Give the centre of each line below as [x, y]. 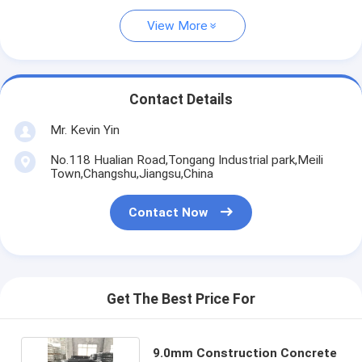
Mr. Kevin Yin [84, 130]
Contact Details [181, 100]
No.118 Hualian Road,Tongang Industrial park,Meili [186, 160]
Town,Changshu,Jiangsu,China [131, 173]
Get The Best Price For [181, 299]
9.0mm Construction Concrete [244, 353]
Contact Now [168, 213]
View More [177, 26]
